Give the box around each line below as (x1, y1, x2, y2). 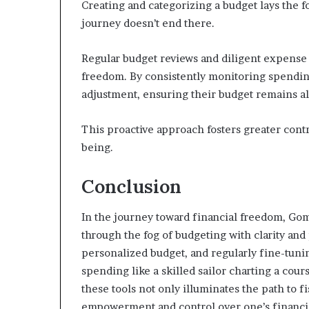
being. (81, 140, 113, 154)
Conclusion (81, 174, 181, 198)
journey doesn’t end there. (81, 16, 215, 30)
